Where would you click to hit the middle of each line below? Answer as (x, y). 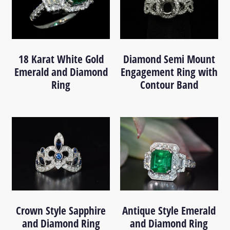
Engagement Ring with (169, 72)
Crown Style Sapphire (61, 210)
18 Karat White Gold (61, 59)
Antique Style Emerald (169, 210)
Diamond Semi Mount (169, 59)
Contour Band (169, 84)
